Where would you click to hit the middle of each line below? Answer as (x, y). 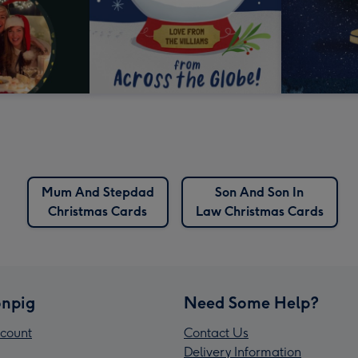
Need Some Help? (251, 303)
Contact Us (216, 333)
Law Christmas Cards (259, 212)
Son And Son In (259, 193)
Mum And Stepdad (97, 193)
